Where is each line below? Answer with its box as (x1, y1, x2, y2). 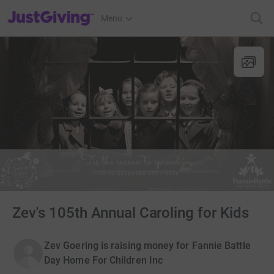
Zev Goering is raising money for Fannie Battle (44, 240, 251, 251)
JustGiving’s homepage (7, 6, 95, 15)
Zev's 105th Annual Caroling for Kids (12, 204, 250, 221)
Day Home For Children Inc (44, 254, 163, 266)
